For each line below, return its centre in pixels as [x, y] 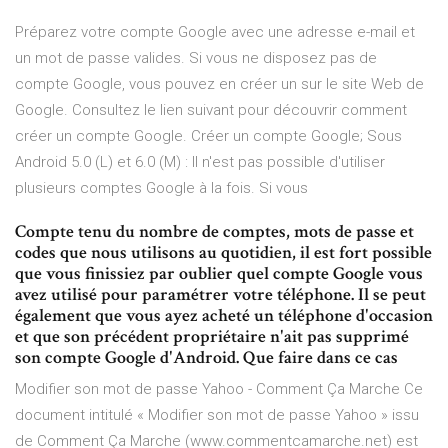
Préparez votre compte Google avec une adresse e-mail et [215, 32]
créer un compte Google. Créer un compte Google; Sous [208, 136]
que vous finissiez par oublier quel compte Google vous [219, 274]
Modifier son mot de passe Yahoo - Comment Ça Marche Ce [219, 389]
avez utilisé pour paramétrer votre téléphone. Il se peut [220, 295]
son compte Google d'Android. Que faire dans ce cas [206, 358]
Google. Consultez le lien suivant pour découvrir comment [211, 110]
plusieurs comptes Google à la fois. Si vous [161, 188]
